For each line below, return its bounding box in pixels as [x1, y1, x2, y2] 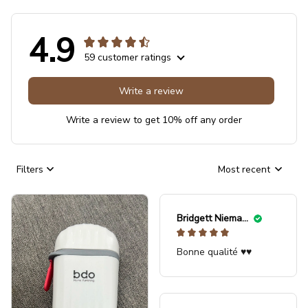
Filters [16, 162, 43, 176]
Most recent [218, 162, 270, 176]
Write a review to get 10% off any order [66, 113, 242, 127]
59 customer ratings [84, 51, 171, 65]
